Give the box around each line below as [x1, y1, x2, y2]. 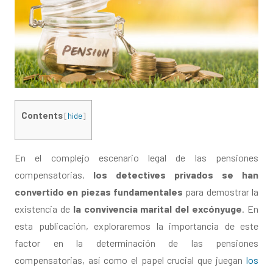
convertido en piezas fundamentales [15, 186, 183, 198]
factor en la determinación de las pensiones [15, 237, 258, 249]
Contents [21, 109, 63, 121]
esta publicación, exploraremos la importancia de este [15, 220, 258, 232]
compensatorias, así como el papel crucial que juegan [15, 254, 246, 266]
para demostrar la [183, 186, 258, 198]
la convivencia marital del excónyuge [73, 203, 243, 215]
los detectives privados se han [85, 169, 258, 181]
